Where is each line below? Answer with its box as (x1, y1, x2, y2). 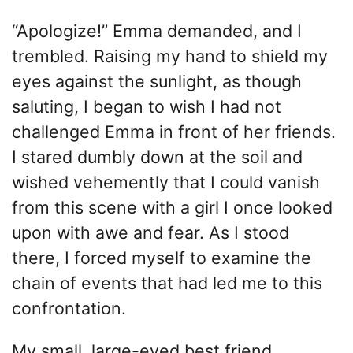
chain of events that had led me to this (12, 273, 322, 294)
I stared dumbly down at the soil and (12, 147, 303, 168)
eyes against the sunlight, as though (12, 71, 302, 92)
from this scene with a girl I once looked (12, 197, 333, 218)
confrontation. (12, 298, 126, 319)
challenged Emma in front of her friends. (12, 121, 336, 143)
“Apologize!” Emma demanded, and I (12, 20, 302, 42)
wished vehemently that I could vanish (12, 172, 320, 193)
